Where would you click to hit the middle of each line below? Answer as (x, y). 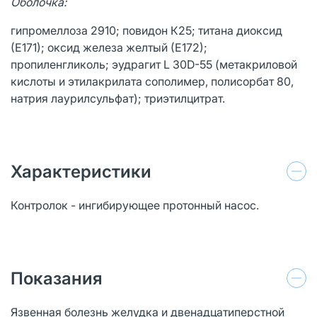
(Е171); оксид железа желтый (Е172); (109, 47)
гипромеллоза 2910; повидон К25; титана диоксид (146, 30)
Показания (57, 278)
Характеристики (81, 171)
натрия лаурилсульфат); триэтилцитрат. (118, 98)
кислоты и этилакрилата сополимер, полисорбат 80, (152, 81)
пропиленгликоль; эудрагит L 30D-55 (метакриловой (154, 64)
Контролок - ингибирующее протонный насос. (135, 205)
